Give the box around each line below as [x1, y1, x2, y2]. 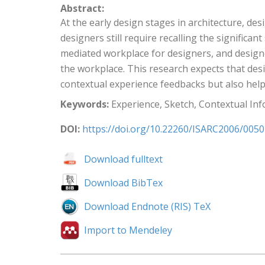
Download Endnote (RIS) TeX [84, 200, 211, 213]
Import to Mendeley [84, 224, 172, 237]
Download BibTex [84, 176, 163, 189]
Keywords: [60, 98, 109, 111]
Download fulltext [84, 153, 163, 166]
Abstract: [60, 2, 104, 15]
